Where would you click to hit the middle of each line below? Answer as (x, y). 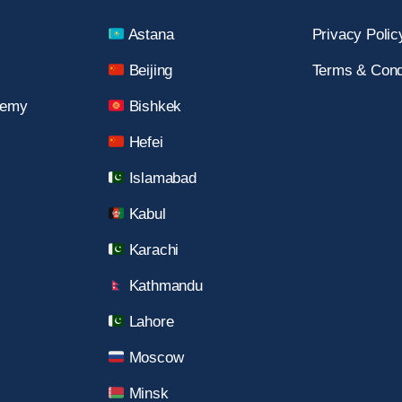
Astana (149, 35)
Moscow (154, 358)
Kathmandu (163, 286)
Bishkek (153, 107)
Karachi (152, 250)
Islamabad (160, 179)
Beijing (149, 71)
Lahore (149, 322)
